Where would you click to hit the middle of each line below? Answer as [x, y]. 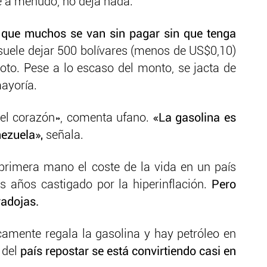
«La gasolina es [195, 118]
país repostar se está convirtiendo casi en [128, 252]
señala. [63, 136]
